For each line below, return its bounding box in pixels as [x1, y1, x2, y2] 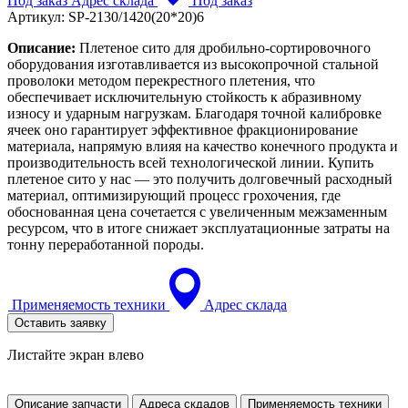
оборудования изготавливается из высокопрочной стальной [7, 56, 379, 72]
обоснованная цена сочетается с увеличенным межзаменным [7, 203, 387, 219]
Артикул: [7, 8, 65, 25]
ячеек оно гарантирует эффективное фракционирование [7, 121, 358, 138]
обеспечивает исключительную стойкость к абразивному [7, 88, 362, 105]
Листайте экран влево [7, 346, 144, 362]
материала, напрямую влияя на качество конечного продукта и [7, 138, 398, 154]
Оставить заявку [15, 315, 107, 330]
